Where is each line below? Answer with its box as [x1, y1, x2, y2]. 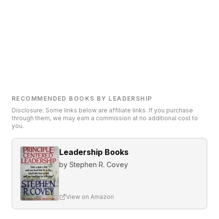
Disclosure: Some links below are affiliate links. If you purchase [12, 107, 193, 114]
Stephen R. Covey [69, 160, 128, 169]
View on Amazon [66, 193, 114, 200]
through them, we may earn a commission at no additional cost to [12, 114, 198, 122]
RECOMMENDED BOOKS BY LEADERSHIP [12, 95, 153, 102]
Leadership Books [59, 147, 129, 157]
